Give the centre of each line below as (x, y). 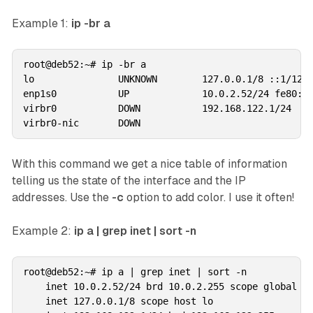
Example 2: (43, 231)
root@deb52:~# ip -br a (84, 64)
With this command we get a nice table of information (149, 163)
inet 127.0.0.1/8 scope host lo (118, 301)
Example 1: (41, 23)
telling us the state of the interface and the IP (129, 180)
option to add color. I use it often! (209, 197)
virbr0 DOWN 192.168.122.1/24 (160, 108)
